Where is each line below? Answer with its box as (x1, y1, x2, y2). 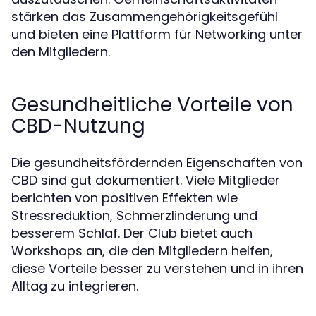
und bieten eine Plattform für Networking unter (11, 25, 303, 43)
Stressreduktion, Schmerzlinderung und (11, 207, 257, 224)
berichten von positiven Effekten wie (11, 189, 238, 207)
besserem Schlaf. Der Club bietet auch (11, 224, 253, 242)
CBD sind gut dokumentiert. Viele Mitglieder (11, 171, 280, 189)
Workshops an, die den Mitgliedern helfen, (11, 242, 273, 260)
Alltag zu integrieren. (11, 277, 138, 295)
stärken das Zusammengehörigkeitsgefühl (11, 8, 278, 25)
